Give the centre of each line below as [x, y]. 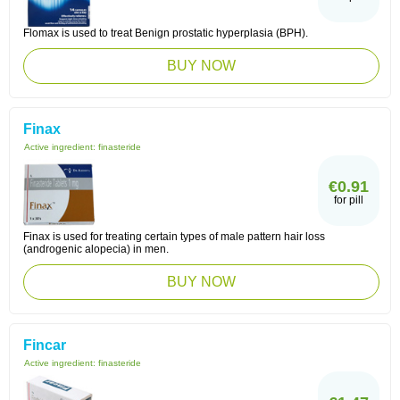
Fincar [45, 345]
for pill [349, 200]
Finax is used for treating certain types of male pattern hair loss [174, 237]
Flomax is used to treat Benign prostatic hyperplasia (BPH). [166, 33]
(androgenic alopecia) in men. [96, 249]
